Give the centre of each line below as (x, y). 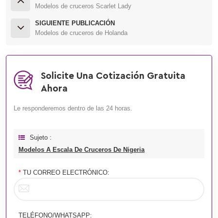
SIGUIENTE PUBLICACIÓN (75, 23)
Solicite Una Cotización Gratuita (113, 76)
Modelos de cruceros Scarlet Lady (83, 6)
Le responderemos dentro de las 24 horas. (73, 108)
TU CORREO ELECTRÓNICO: (65, 172)
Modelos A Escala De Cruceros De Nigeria (82, 149)
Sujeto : (41, 137)
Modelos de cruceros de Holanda (81, 33)
